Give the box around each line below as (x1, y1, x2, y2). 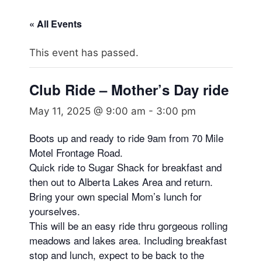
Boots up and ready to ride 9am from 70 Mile (29, 130, 223, 145)
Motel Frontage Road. (29, 144, 123, 160)
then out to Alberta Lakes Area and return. (29, 174, 213, 189)
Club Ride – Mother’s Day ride (29, 79, 229, 99)
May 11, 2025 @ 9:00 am (29, 105, 146, 117)
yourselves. (29, 203, 80, 218)
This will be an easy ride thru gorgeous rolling (29, 218, 227, 233)
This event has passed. (29, 46, 139, 58)
